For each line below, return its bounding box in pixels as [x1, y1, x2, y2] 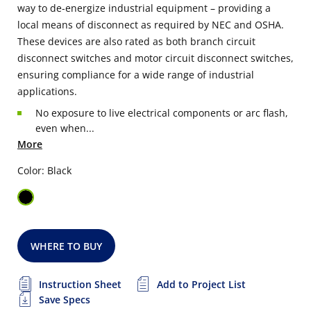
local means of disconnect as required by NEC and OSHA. [17, 18, 284, 31]
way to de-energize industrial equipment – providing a [17, 1, 271, 15]
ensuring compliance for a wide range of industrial [17, 68, 254, 81]
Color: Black [17, 164, 72, 177]
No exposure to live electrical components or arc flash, [35, 106, 288, 119]
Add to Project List [157, 278, 246, 291]
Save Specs [39, 293, 90, 306]
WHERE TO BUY [31, 239, 103, 253]
